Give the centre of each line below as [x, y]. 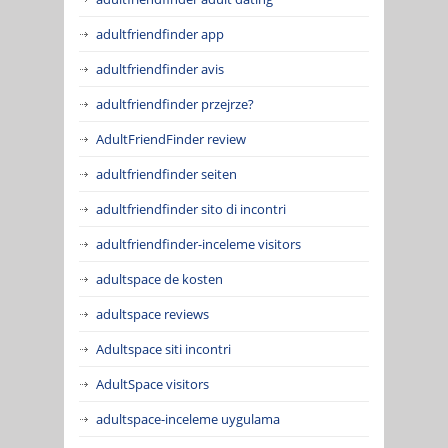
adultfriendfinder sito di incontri [191, 208]
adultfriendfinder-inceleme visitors [198, 243]
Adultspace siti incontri [163, 348]
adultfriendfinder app [160, 33]
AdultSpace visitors [152, 383]
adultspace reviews [152, 313]
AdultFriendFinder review [171, 138]
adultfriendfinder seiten [166, 173]
